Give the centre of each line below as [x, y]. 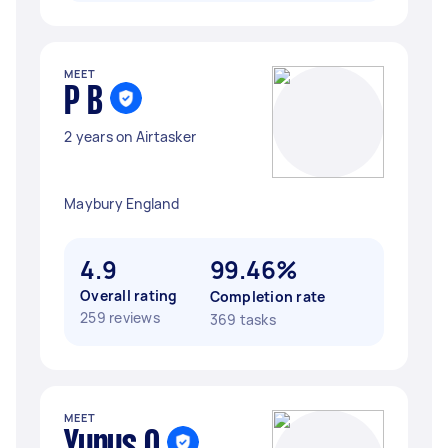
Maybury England [121, 203]
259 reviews [120, 317]
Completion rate [267, 296]
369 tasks [242, 319]
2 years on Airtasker [130, 136]
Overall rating [129, 295]
